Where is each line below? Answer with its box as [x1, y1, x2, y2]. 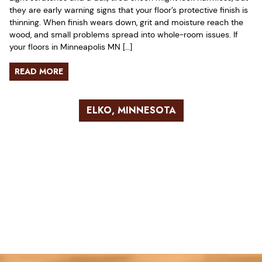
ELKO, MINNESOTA [86, 103, 176, 117]
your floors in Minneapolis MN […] [9, 41, 132, 52]
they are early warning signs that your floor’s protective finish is [9, 4, 248, 15]
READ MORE [15, 65, 63, 77]
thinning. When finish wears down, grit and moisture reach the [9, 16, 243, 27]
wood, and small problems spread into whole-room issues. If [9, 29, 238, 40]
